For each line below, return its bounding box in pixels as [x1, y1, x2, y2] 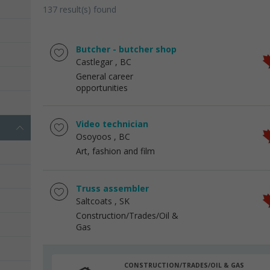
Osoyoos [76, 131, 111, 142]
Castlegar [76, 56, 113, 67]
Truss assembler [76, 183, 149, 194]
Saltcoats [76, 195, 112, 207]
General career [76, 71, 133, 82]
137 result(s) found [43, 4, 116, 15]
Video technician [76, 118, 148, 130]
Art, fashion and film [76, 145, 155, 157]
